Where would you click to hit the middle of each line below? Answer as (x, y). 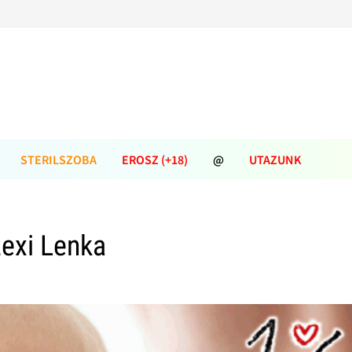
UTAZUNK (275, 159)
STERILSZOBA (59, 159)
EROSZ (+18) (155, 159)
